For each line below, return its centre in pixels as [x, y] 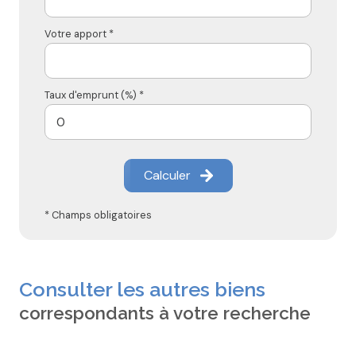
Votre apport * [79, 34]
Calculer [167, 176]
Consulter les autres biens [142, 290]
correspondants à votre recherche [165, 313]
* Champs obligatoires [98, 215]
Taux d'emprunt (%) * [94, 95]
